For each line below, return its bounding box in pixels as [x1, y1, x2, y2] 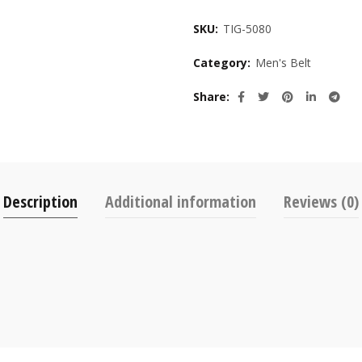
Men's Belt [255, 55, 311, 70]
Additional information [105, 191, 256, 213]
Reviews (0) [284, 191, 359, 213]
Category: [193, 55, 254, 70]
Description [3, 191, 78, 213]
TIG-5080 [223, 21, 271, 36]
